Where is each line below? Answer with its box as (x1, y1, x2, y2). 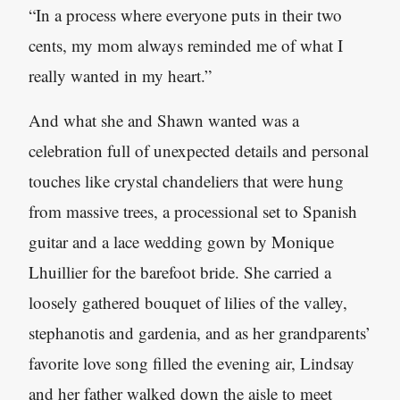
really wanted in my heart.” (29, 64, 212, 87)
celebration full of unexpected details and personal (29, 139, 369, 162)
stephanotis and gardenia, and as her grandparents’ (29, 321, 371, 344)
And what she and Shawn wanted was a (29, 109, 299, 131)
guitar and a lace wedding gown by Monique (29, 230, 334, 253)
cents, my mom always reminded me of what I (29, 34, 343, 56)
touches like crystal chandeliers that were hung (29, 170, 344, 192)
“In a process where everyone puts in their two (29, 4, 342, 26)
